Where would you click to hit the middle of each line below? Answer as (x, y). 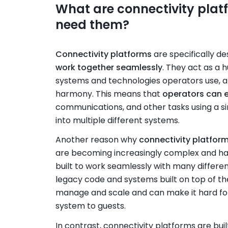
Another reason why (97, 140)
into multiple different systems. (117, 120)
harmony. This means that (109, 94)
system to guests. (90, 206)
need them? (94, 25)
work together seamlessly (109, 67)
